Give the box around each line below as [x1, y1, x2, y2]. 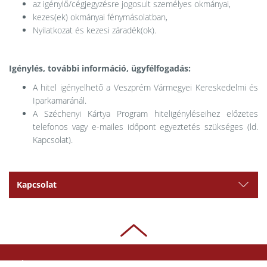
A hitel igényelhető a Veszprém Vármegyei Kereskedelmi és [33, 82, 258, 94]
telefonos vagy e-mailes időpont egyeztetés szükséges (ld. [33, 121, 258, 133]
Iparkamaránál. [33, 95, 86, 107]
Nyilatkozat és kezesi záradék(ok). [33, 24, 156, 36]
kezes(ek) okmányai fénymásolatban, [33, 11, 167, 23]
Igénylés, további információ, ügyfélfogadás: [9, 63, 191, 74]
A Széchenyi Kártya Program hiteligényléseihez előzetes [33, 108, 258, 120]
